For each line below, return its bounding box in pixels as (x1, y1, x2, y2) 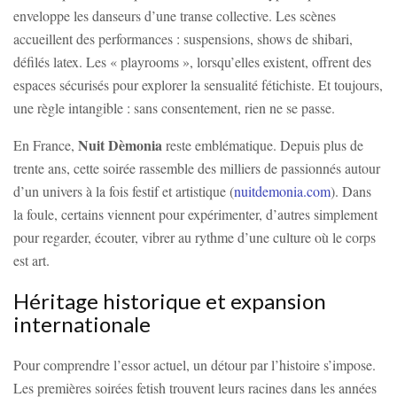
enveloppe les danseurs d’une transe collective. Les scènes (13, 6, 336, 26)
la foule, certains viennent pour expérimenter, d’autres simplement (13, 205, 378, 224)
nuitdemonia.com (234, 182, 331, 201)
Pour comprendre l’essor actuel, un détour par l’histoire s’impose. (13, 355, 376, 375)
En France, (13, 136, 78, 155)
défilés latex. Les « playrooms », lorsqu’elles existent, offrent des (13, 52, 371, 72)
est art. (13, 251, 50, 270)
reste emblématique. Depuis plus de (162, 136, 363, 155)
